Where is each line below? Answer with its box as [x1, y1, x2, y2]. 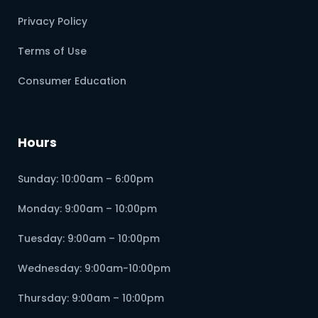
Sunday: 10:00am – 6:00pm [18, 172, 153, 187]
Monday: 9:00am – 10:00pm [18, 202, 157, 216]
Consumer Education [18, 74, 126, 89]
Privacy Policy [18, 14, 87, 29]
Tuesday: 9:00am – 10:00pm [18, 231, 160, 246]
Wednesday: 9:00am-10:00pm [18, 261, 170, 276]
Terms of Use [18, 44, 87, 59]
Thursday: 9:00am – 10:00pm [18, 291, 164, 306]
